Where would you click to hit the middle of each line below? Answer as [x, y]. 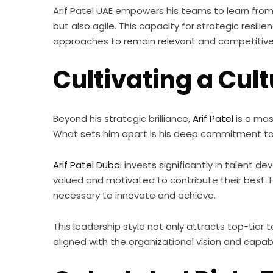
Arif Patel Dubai [87, 165]
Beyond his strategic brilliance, [123, 119]
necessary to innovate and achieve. [134, 196]
